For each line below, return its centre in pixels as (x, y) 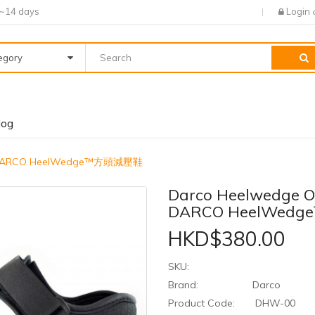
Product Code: (201, 303)
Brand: (183, 285)
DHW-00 (274, 303)
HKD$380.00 (227, 239)
